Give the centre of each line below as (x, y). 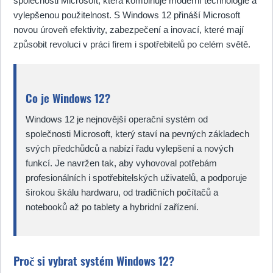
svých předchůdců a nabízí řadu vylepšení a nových (129, 148)
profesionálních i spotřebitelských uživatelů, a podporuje (136, 178)
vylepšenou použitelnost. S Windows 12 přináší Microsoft (127, 15)
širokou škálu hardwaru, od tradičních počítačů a (122, 192)
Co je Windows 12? (68, 98)
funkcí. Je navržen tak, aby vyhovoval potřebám (121, 163)
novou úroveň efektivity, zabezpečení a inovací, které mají (129, 30)
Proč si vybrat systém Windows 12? (94, 261)
